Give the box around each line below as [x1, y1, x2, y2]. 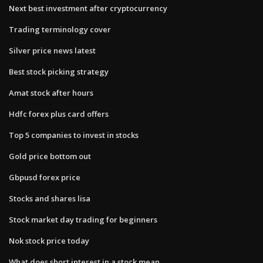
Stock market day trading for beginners [9, 214, 157, 225]
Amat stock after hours [9, 87, 93, 98]
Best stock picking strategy [9, 66, 109, 77]
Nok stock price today [9, 235, 89, 246]
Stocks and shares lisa [9, 193, 90, 204]
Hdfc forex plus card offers [9, 108, 109, 119]
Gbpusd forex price [9, 171, 80, 183]
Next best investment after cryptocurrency [9, 2, 167, 14]
